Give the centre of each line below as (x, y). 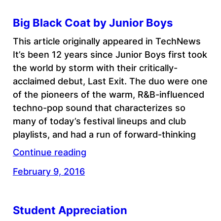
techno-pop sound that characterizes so (99, 108)
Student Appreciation (70, 210)
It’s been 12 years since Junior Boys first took (110, 55)
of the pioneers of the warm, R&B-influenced (108, 95)
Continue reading (49, 152)
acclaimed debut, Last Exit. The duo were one (110, 81)
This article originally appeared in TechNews (107, 41)
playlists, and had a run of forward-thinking (104, 135)
